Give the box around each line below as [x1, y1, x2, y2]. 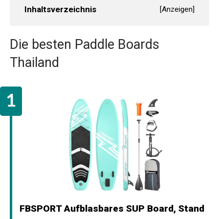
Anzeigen [162, 4, 193, 14]
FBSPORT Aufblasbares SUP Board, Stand [20, 202, 204, 214]
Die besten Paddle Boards [10, 36, 159, 52]
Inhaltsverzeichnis [24, 4, 96, 14]
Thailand [10, 54, 59, 70]
